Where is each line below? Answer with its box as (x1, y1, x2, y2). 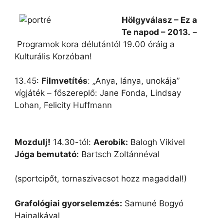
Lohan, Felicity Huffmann (15, 100, 112, 110)
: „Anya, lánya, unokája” (88, 76, 180, 86)
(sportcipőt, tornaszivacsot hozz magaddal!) (15, 174, 187, 183)
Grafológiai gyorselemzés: (15, 198, 122, 208)
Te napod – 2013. (122, 27, 190, 37)
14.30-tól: (51, 137, 93, 147)
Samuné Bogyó (122, 198, 183, 208)
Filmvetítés (41, 76, 88, 86)
